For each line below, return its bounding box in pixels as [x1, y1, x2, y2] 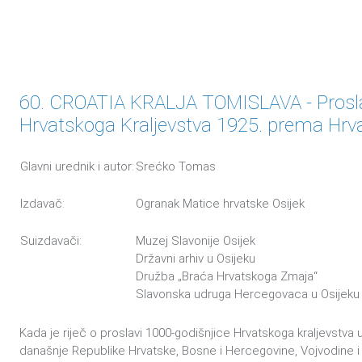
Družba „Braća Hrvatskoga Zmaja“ [136, 269, 318, 284]
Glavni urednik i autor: [20, 159, 134, 174]
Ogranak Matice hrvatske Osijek [136, 196, 305, 211]
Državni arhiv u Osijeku [136, 251, 255, 266]
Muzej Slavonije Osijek [136, 234, 255, 248]
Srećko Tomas [136, 159, 219, 174]
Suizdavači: [20, 234, 82, 248]
